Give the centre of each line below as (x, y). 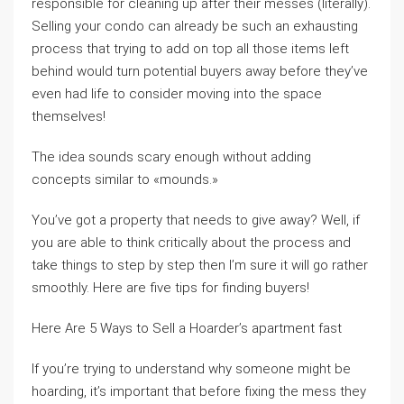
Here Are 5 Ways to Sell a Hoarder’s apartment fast (187, 328)
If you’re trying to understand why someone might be (191, 369)
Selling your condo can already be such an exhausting (195, 26)
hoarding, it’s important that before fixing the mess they (199, 391)
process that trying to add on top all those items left (190, 49)
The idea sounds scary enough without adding (171, 157)
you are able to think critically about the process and (191, 243)
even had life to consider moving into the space (177, 94)
